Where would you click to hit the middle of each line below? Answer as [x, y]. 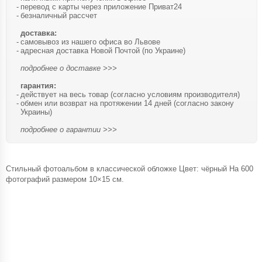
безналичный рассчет [59, 15]
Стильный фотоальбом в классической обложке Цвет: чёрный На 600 [130, 168]
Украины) [36, 112]
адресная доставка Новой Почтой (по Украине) [103, 50]
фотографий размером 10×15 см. [65, 179]
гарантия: [38, 85]
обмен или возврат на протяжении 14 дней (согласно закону [127, 103]
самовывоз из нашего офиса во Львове [90, 42]
